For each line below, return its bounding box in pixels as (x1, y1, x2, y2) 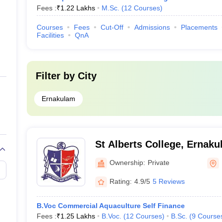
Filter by (35, 70, 78, 81)
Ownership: (109, 158, 145, 166)
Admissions (134, 23, 170, 31)
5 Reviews (152, 177, 185, 185)
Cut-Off (100, 23, 123, 31)
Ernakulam (41, 95, 75, 103)
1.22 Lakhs (60, 4, 95, 12)
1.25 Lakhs (60, 212, 95, 220)
